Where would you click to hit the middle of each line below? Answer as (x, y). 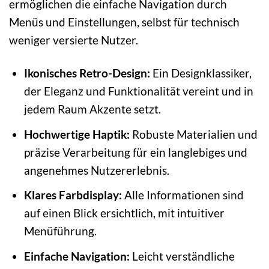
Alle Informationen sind (183, 195)
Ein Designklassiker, (201, 73)
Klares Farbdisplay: (73, 195)
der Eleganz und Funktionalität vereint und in (138, 91)
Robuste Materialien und (193, 134)
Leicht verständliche (182, 256)
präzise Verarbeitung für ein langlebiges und (135, 152)
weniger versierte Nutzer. (74, 40)
